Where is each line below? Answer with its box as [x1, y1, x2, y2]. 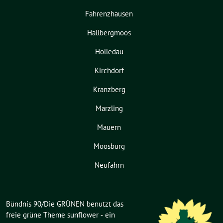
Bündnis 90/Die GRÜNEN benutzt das [6, 199, 123, 209]
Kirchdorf [94, 66, 124, 76]
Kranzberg [93, 85, 125, 95]
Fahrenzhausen [85, 9, 133, 19]
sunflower [67, 210, 99, 220]
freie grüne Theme [6, 210, 67, 220]
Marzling [95, 104, 123, 113]
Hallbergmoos [87, 28, 131, 38]
